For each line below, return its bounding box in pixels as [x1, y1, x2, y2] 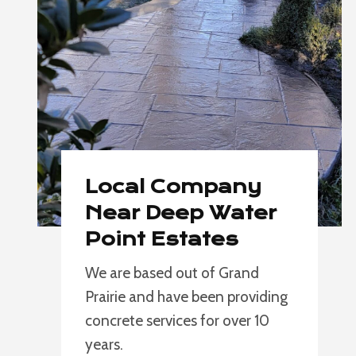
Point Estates [85, 228, 238, 250]
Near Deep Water [85, 202, 277, 224]
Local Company [85, 176, 261, 198]
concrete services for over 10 [85, 311, 269, 330]
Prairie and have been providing [85, 288, 288, 306]
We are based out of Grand [85, 264, 259, 282]
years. [85, 335, 123, 354]
